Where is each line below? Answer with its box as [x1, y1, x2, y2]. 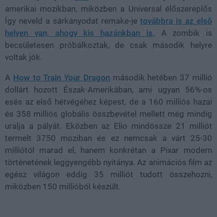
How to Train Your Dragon [13, 73, 110, 82]
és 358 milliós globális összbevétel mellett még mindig [5, 109, 212, 119]
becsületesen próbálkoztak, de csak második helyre [5, 40, 212, 50]
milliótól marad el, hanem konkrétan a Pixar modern [5, 145, 212, 155]
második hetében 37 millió [109, 73, 213, 82]
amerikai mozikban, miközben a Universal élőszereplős [5, 4, 212, 14]
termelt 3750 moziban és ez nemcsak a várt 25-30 [5, 133, 212, 143]
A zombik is [155, 28, 212, 38]
